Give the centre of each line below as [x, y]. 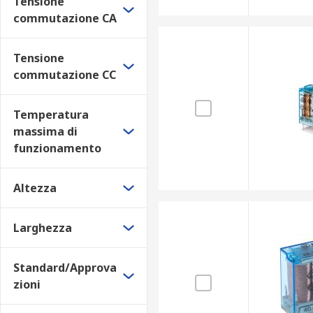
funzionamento [57, 148]
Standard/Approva [65, 268]
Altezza [35, 188]
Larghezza [43, 228]
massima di [45, 131]
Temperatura [51, 115]
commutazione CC [65, 75]
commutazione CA [65, 18]
